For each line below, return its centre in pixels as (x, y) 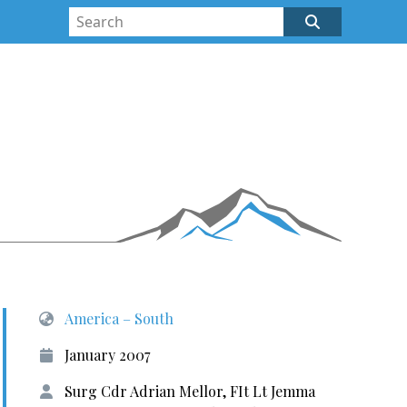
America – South (119, 318)
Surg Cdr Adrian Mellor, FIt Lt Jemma (189, 391)
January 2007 (107, 355)
